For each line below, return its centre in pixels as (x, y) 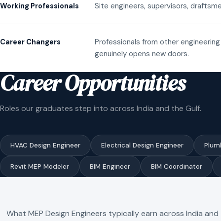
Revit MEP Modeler (40, 166)
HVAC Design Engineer (45, 145)
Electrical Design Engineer (142, 145)
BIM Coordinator (177, 166)
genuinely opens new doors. (142, 54)
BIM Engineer (110, 166)
